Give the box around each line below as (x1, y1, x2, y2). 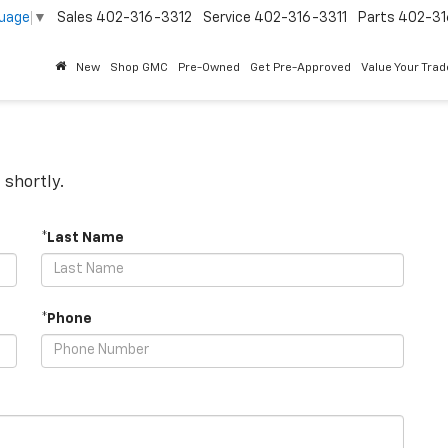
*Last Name (41, 230, 124, 245)
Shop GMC (110, 62, 168, 75)
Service (203, 11, 251, 26)
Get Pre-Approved (250, 62, 351, 75)
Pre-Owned (178, 62, 240, 75)
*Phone (41, 311, 92, 326)
